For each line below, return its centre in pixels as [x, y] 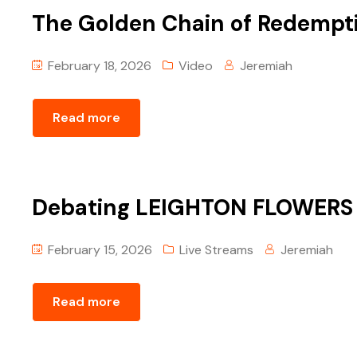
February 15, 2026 [98, 249]
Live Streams [216, 249]
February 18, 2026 [98, 65]
